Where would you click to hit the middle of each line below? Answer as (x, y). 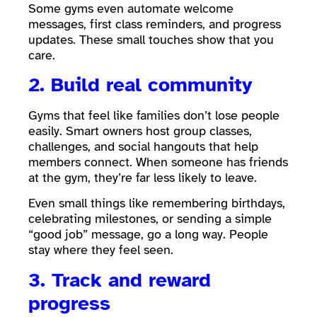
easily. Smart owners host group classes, (140, 131)
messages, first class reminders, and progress (155, 24)
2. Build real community (144, 84)
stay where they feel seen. (103, 250)
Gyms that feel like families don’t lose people (154, 115)
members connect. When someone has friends (158, 162)
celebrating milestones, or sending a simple (150, 219)
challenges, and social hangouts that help (143, 146)
